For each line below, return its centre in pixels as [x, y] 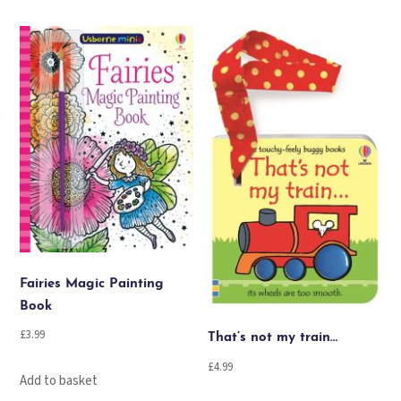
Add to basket [59, 381]
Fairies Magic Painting [92, 284]
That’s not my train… [273, 338]
